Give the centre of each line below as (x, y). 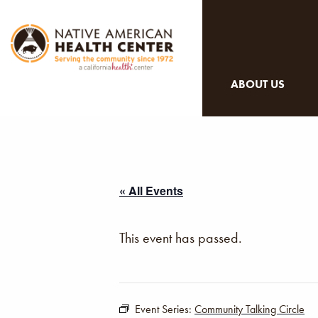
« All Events (151, 191)
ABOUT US (258, 84)
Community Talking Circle (250, 309)
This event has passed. (181, 238)
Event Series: (165, 309)
